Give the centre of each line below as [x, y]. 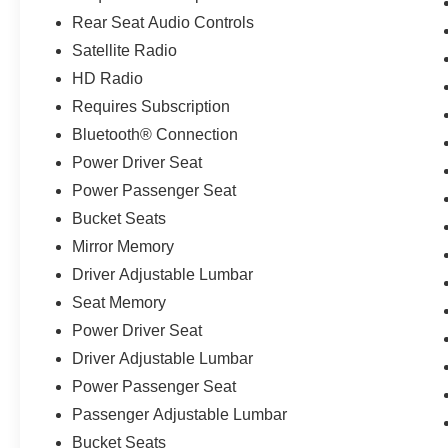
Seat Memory [119, 302]
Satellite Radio [125, 50]
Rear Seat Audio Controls [163, 22]
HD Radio [108, 78]
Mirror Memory [123, 246]
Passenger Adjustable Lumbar [180, 414]
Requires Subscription [151, 106]
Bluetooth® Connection [155, 134]
